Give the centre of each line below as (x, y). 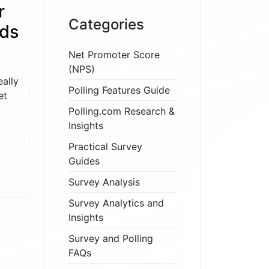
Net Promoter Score (114, 55)
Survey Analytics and (116, 203)
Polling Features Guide (119, 90)
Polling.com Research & (122, 111)
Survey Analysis (104, 182)
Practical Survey (105, 147)
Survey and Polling (111, 238)
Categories (106, 24)
